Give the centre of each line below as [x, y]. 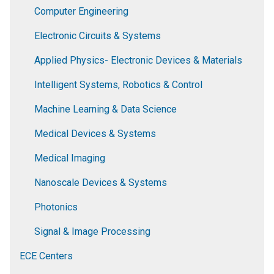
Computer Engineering [81, 12]
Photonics [56, 207]
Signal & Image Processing [92, 232]
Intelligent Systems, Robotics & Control [118, 85]
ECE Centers [46, 256]
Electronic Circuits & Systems [98, 36]
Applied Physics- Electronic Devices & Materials [138, 61]
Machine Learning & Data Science [106, 109]
